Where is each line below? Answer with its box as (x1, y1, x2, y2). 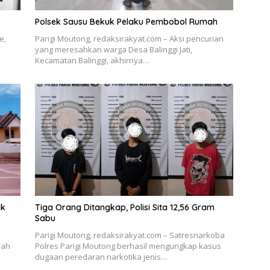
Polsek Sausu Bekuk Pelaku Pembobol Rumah (34, 16, 218, 28)
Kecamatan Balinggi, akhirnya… (34, 55, 149, 66)
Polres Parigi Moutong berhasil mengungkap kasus (34, 240, 221, 251)
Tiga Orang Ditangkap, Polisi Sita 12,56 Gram (34, 201, 215, 213)
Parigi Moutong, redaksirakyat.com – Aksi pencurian (34, 33, 224, 45)
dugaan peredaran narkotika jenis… (34, 251, 168, 262)
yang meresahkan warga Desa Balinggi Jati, (34, 44, 192, 55)
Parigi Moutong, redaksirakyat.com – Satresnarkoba (34, 229, 225, 240)
